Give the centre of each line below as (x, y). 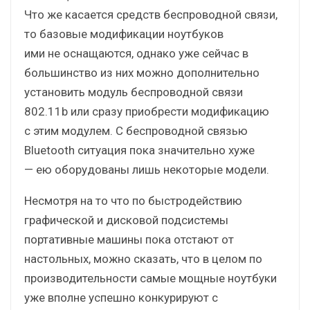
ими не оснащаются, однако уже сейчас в (136, 53)
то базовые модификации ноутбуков (124, 34)
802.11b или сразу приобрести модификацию (147, 111)
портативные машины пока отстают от (129, 239)
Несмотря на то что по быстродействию (133, 200)
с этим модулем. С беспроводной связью (136, 130)
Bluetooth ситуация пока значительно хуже (139, 150)
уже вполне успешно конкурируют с (121, 297)
